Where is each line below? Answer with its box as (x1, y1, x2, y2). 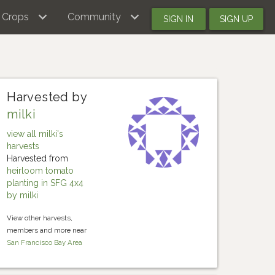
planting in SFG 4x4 (7, 178, 84, 188)
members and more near (7, 226, 87, 234)
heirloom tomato (7, 166, 74, 176)
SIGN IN (163, 14, 194, 24)
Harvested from (7, 153, 69, 163)
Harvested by (7, 90, 87, 104)
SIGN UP (219, 14, 253, 24)
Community (67, 11, 121, 23)
